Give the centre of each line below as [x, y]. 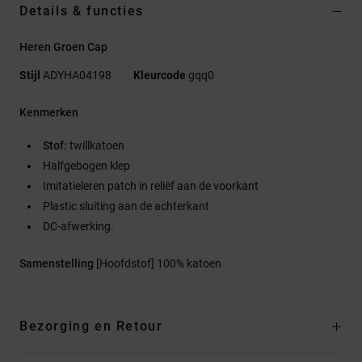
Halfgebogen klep [86, 165]
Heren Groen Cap [63, 46]
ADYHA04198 [77, 75]
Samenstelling [58, 263]
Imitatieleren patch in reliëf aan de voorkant [151, 185]
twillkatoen [96, 145]
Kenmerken [49, 112]
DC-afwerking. [78, 226]
